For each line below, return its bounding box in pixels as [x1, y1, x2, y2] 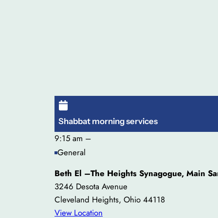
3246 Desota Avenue [54, 181, 127, 193]
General [57, 146, 86, 159]
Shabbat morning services [58, 116, 158, 126]
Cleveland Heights [54, 194, 119, 206]
